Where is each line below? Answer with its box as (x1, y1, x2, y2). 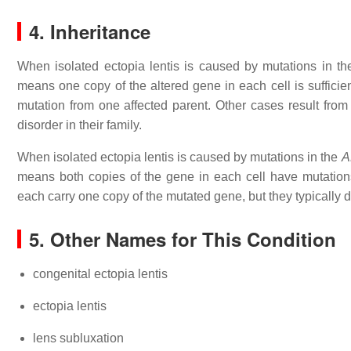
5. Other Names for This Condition (29, 226, 336, 252)
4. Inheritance (29, 18, 150, 45)
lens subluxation (33, 331, 124, 345)
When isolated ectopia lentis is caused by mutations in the (17, 150, 342, 164)
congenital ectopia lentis (33, 267, 168, 280)
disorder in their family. (17, 118, 142, 132)
